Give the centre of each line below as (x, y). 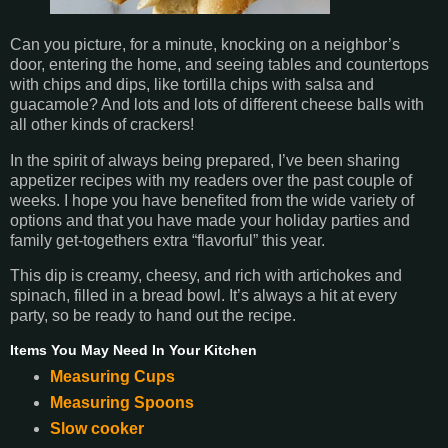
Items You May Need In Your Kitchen (133, 350)
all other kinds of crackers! (102, 124)
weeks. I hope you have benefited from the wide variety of (212, 200)
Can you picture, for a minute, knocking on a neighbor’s (205, 44)
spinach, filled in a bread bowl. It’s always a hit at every (203, 296)
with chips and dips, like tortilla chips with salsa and (192, 84)
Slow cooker (96, 429)
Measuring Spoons (121, 403)
